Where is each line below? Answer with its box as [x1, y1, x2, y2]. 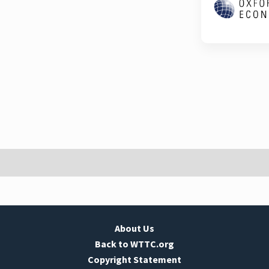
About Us [115, 222, 154, 234]
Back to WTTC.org [95, 238, 174, 250]
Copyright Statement [88, 253, 181, 265]
